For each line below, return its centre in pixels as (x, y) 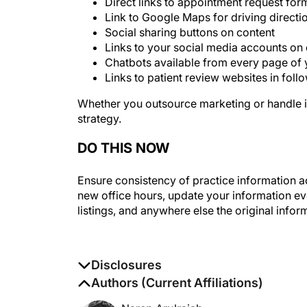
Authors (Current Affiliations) (177, 269)
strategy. (99, 105)
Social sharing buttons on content (190, 19)
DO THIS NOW (123, 134)
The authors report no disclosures (163, 269)
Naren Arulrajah (162, 295)
